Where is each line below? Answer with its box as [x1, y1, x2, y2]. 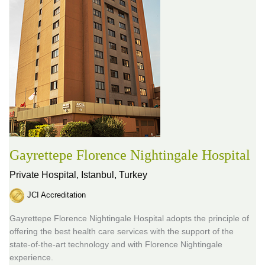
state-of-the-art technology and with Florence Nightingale [9, 240, 222, 249]
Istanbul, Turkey [81, 170, 147, 180]
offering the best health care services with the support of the [9, 227, 234, 236]
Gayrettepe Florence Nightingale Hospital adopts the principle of [9, 214, 249, 223]
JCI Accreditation [27, 190, 86, 199]
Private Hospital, [9, 170, 81, 180]
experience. [9, 253, 53, 262]
